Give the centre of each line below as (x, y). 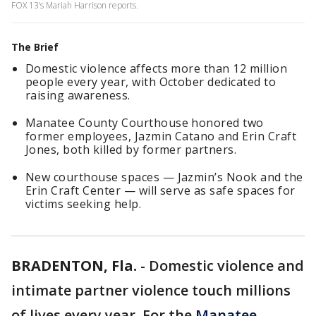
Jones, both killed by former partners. (131, 150)
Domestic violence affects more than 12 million (157, 68)
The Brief (35, 47)
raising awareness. (78, 95)
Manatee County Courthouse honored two (145, 123)
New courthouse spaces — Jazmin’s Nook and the (164, 177)
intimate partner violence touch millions (151, 290)
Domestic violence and (226, 266)
